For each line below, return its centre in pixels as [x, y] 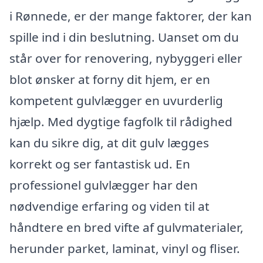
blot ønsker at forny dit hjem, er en [110, 79]
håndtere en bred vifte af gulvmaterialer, [127, 227]
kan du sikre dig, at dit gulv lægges [109, 142]
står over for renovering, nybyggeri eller [126, 58]
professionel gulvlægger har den [104, 185]
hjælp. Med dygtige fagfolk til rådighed [121, 121]
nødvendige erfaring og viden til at [109, 206]
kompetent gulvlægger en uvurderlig [116, 100]
